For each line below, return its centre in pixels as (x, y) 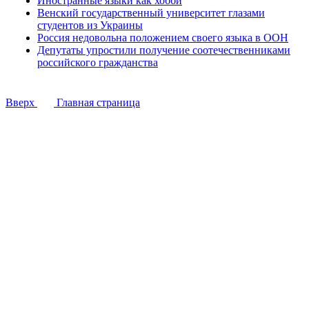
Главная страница (97, 102)
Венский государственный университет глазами (151, 13)
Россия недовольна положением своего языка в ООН (163, 38)
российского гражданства (98, 62)
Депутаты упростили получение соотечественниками (164, 50)
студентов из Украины (90, 25)
